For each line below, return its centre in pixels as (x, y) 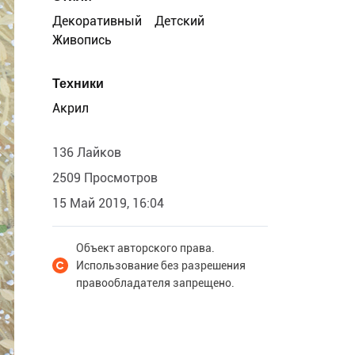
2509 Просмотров (105, 178)
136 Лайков (87, 153)
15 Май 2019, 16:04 (108, 203)
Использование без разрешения (161, 265)
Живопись (82, 40)
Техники (78, 84)
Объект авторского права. (145, 248)
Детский (179, 21)
